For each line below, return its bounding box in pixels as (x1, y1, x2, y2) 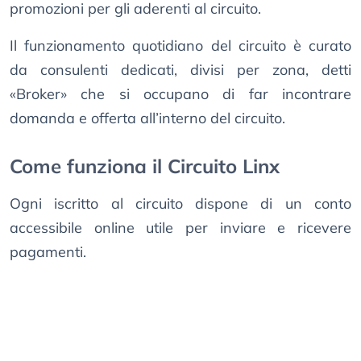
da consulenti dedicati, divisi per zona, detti (10, 60, 351, 80)
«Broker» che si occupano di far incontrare (10, 85, 351, 104)
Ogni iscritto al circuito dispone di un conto (10, 194, 351, 214)
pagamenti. (10, 243, 86, 262)
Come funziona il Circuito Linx (10, 154, 280, 179)
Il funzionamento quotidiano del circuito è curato (10, 36, 351, 56)
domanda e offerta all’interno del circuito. (10, 109, 285, 128)
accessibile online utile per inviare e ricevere (10, 218, 351, 238)
